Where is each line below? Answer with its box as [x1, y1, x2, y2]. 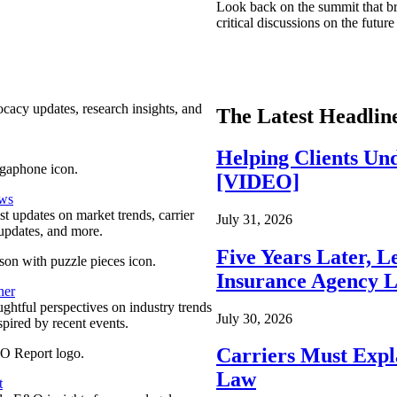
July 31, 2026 [216, 211, 292, 227]
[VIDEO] [216, 169, 300, 193]
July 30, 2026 [216, 310, 292, 326]
